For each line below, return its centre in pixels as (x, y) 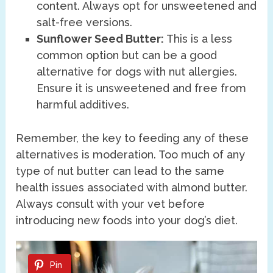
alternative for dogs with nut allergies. (137, 71)
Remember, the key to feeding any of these (133, 138)
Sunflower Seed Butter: (101, 38)
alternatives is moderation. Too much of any (131, 155)
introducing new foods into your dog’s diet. (127, 221)
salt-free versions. (85, 22)
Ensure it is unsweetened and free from (142, 88)
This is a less (198, 38)
